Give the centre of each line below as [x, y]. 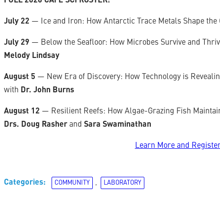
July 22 [18, 22]
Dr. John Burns [47, 91]
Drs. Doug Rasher [37, 125]
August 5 [20, 77]
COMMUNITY [72, 183]
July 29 [17, 43]
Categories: [25, 183]
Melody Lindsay [32, 56]
